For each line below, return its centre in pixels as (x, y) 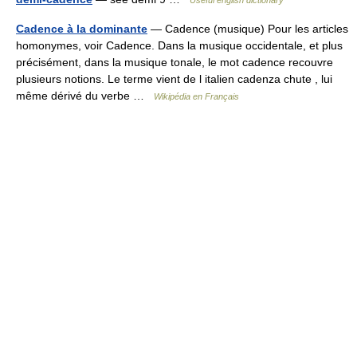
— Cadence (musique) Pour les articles (248, 29)
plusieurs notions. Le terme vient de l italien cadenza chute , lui (174, 79)
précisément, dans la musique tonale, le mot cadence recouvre (175, 62)
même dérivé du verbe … (85, 96)
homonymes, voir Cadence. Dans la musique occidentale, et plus (179, 45)
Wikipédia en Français (196, 96)
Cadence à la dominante (82, 29)
